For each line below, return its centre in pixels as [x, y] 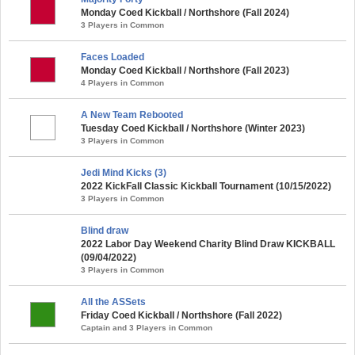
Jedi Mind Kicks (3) [124, 172]
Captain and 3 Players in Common [147, 327]
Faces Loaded [113, 57]
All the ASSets [113, 302]
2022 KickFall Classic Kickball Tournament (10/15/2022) [206, 186]
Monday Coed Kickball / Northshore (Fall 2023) [185, 70]
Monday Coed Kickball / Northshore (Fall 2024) [185, 12]
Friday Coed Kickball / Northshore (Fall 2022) [181, 315]
